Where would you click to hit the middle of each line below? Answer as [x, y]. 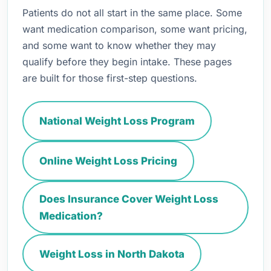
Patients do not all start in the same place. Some [132, 13]
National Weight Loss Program [117, 121]
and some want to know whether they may [119, 45]
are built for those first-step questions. [110, 78]
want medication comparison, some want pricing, [135, 29]
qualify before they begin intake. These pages [127, 62]
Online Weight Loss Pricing [108, 161]
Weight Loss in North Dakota [112, 254]
